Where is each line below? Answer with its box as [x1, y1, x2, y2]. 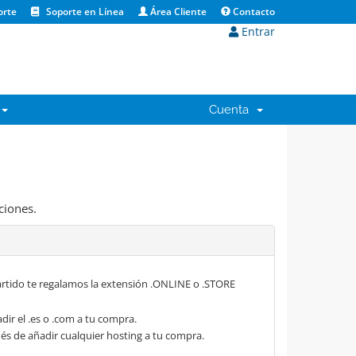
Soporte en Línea [44, 5, 124, 18]
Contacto [230, 5, 275, 18]
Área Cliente [148, 5, 207, 18]
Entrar [238, 24, 275, 39]
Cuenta [209, 103, 255, 117]
